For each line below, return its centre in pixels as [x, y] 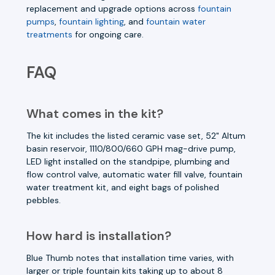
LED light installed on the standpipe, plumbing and [128, 161]
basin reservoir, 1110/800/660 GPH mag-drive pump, [131, 148]
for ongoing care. [108, 34]
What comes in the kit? [95, 113]
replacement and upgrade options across [112, 8]
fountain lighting [91, 21]
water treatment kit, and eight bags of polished [123, 187]
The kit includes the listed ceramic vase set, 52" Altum [136, 135]
